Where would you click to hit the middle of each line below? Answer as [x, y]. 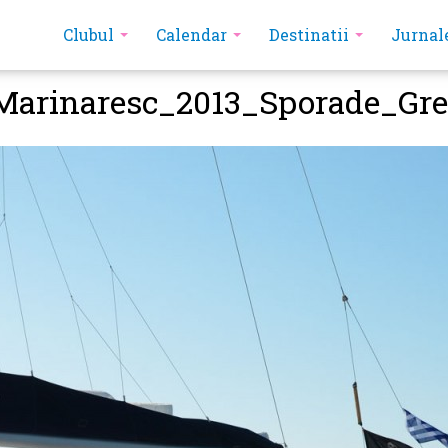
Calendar [191, 34]
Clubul [88, 34]
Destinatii [309, 34]
